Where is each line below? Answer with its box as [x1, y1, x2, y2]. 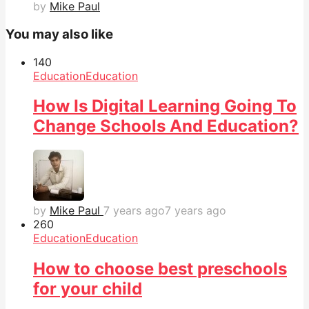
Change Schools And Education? [33, 116, 299, 137]
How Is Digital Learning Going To [33, 96, 297, 117]
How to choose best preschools [33, 259, 287, 279]
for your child [33, 279, 142, 299]
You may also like [6, 26, 113, 42]
